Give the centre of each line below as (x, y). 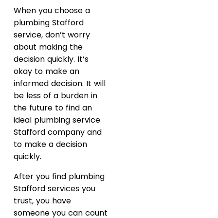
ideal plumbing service (57, 120)
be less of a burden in (55, 95)
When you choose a (52, 10)
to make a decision (50, 144)
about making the (48, 47)
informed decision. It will (60, 83)
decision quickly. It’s (51, 59)
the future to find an (53, 108)
